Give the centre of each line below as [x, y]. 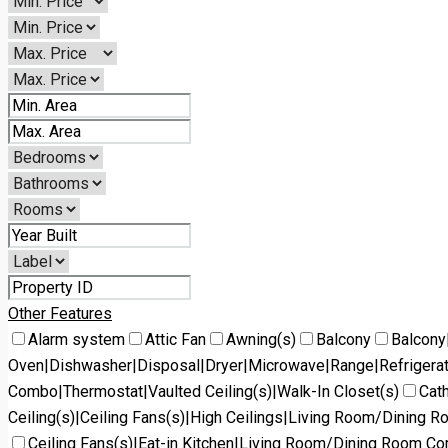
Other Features [60, 313]
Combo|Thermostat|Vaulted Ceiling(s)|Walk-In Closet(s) [203, 391]
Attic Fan [175, 339]
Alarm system [76, 339]
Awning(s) [261, 339]
